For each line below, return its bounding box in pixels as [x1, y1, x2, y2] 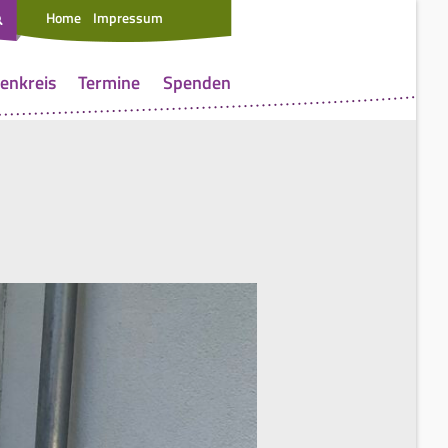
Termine [78, 68, 141, 96]
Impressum [93, 7, 163, 28]
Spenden [162, 68, 231, 96]
